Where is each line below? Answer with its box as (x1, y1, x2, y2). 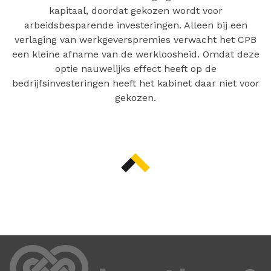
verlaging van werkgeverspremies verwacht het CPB (15, 34, 256, 45)
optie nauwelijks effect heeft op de (54, 63, 217, 74)
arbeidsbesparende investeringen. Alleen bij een (24, 19, 247, 31)
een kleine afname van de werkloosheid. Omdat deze (11, 48, 260, 60)
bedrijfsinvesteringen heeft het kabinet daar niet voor (11, 77, 260, 89)
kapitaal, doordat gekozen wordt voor (48, 5, 223, 16)
